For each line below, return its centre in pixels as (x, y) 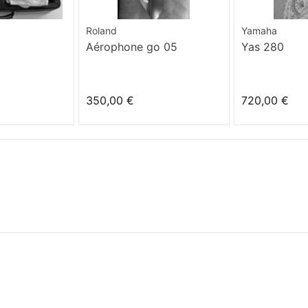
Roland (101, 30)
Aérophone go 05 (131, 46)
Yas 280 (263, 46)
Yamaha (260, 30)
